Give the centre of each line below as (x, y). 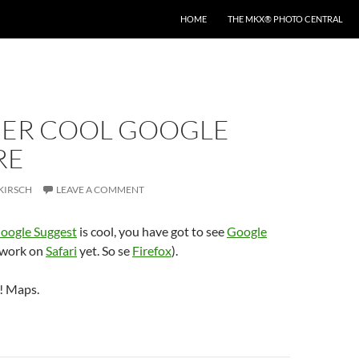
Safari (61, 250)
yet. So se (105, 250)
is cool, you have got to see (152, 231)
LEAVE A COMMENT (100, 190)
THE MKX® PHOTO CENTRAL (285, 19)
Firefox (152, 250)
